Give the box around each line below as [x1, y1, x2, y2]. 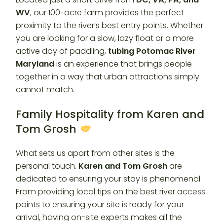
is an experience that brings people [54, 58, 192, 70]
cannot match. [16, 83, 74, 95]
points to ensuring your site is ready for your [16, 199, 184, 211]
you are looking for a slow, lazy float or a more [16, 32, 194, 44]
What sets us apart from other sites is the [16, 147, 175, 159]
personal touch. [16, 160, 78, 172]
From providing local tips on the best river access [16, 186, 205, 198]
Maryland [16, 58, 54, 70]
